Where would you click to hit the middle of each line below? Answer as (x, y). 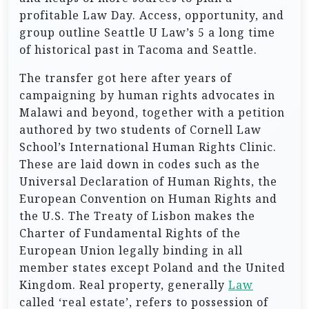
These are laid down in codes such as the (140, 164)
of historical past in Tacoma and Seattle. (138, 50)
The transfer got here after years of (126, 78)
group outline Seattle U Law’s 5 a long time (147, 32)
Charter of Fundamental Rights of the (130, 233)
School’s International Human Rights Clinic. (148, 147)
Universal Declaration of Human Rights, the (148, 181)
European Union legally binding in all (131, 250)
